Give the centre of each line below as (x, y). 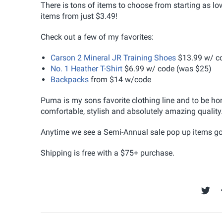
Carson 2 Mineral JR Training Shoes (113, 57)
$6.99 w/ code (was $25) (167, 68)
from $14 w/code (120, 79)
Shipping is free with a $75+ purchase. (108, 153)
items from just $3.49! (79, 16)
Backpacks (70, 79)
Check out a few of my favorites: (97, 37)
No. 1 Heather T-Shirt (86, 68)
